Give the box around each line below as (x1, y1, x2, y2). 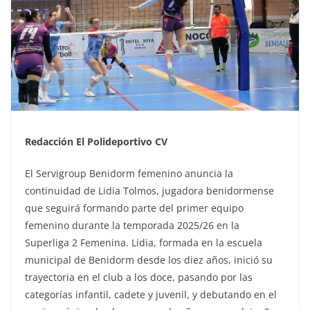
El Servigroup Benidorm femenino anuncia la (25, 166, 233, 180)
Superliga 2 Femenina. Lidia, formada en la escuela (25, 235, 262, 249)
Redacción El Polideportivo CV (25, 134, 167, 148)
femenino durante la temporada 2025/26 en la (25, 218, 239, 232)
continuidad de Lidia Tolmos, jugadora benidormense (25, 183, 274, 197)
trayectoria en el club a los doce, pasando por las (25, 270, 253, 284)
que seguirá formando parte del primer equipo (25, 201, 244, 215)
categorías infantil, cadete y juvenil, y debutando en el (25, 287, 277, 301)
